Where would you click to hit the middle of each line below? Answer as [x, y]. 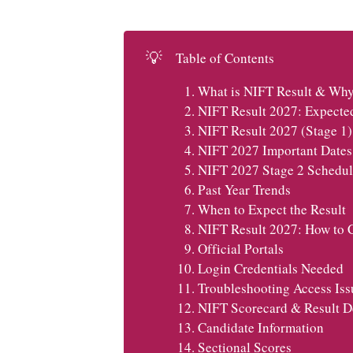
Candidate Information [260, 327]
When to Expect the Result [271, 209]
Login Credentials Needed [270, 268]
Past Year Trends [244, 189]
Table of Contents [225, 58]
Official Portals [240, 248]
